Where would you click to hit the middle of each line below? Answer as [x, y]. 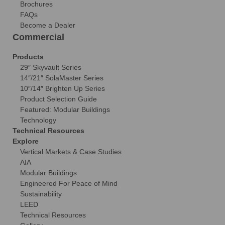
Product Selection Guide [59, 99]
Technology [38, 120]
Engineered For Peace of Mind [69, 183]
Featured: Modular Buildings [65, 109]
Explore [26, 141]
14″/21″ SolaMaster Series [62, 78]
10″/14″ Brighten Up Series [63, 88]
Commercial [38, 37]
